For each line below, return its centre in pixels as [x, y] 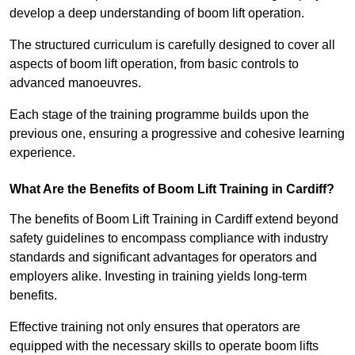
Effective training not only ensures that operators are [155, 327]
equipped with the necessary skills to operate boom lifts [164, 346]
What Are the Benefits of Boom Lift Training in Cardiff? [172, 189]
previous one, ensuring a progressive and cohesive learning [177, 134]
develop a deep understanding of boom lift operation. [157, 13]
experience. [42, 153]
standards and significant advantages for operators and [163, 258]
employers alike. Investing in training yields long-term [158, 277]
